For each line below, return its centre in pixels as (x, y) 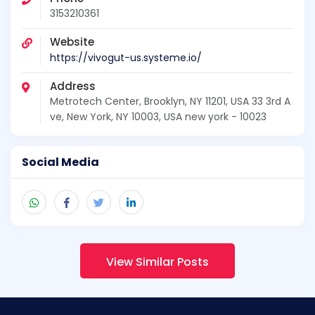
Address (73, 86)
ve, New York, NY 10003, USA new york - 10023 (158, 116)
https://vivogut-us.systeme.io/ (126, 57)
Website (72, 42)
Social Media (60, 162)
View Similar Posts (157, 262)
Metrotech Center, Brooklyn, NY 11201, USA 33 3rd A (170, 101)
